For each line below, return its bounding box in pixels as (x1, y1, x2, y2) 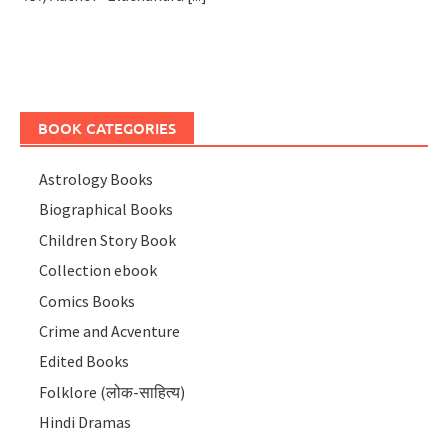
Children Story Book (39, 229, 177, 250)
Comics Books (39, 290, 136, 311)
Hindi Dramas (39, 412, 132, 433)
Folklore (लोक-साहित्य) (39, 381, 186, 402)
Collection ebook (39, 260, 158, 281)
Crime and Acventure (39, 320, 181, 341)
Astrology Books (39, 169, 154, 189)
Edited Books (39, 351, 130, 372)
